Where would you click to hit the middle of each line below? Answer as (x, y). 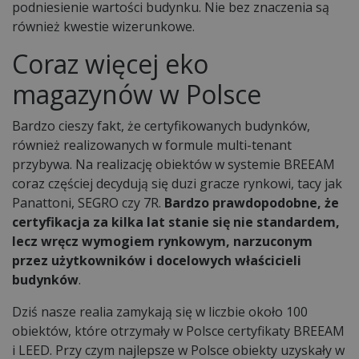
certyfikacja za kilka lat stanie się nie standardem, (176, 222)
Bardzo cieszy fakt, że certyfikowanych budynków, (161, 125)
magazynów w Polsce (137, 94)
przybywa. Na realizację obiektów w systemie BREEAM (173, 164)
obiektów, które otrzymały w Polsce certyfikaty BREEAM (178, 331)
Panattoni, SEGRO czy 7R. (88, 202)
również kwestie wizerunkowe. (103, 26)
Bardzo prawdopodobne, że (252, 202)
